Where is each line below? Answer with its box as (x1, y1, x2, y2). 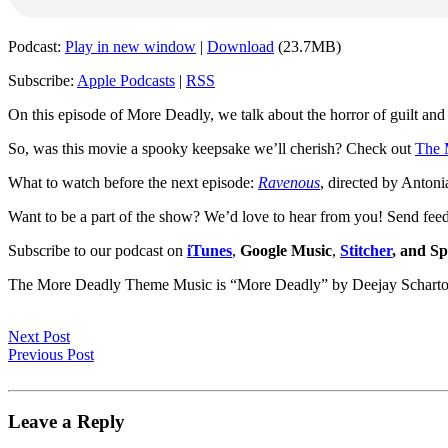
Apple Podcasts (77, 71, 175, 89)
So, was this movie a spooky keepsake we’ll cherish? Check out (8, 139, 415, 157)
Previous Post (8, 345, 94, 363)
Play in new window (65, 37, 196, 55)
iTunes (187, 241, 232, 259)
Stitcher (340, 241, 392, 259)
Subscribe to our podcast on (8, 241, 187, 259)
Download (207, 37, 274, 55)
